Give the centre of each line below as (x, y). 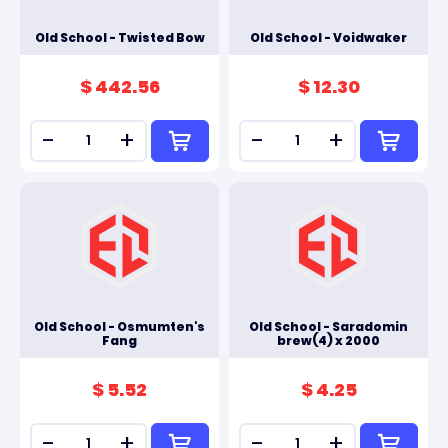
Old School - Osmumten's (119, 326)
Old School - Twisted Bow (119, 37)
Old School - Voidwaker (328, 37)
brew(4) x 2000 (328, 340)
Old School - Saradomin (328, 326)
